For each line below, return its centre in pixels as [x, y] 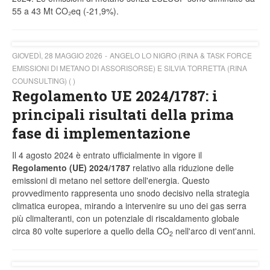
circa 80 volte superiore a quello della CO [91, 231]
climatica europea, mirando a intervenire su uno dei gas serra [129, 206]
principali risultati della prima [123, 115]
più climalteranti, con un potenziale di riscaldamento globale [126, 218]
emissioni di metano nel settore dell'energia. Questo [111, 181]
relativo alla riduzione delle [182, 168]
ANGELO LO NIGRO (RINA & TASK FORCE [181, 55]
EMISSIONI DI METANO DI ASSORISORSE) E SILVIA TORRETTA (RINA [130, 68]
